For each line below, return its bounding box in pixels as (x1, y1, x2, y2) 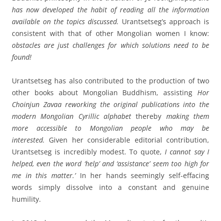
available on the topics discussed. (12, 17, 122, 27)
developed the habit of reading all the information (42, 5, 210, 15)
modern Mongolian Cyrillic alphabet (12, 111, 136, 121)
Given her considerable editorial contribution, (49, 135, 210, 145)
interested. (12, 135, 49, 145)
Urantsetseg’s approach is (122, 17, 209, 27)
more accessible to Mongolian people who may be (12, 123, 209, 133)
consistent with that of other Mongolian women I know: (12, 29, 209, 38)
